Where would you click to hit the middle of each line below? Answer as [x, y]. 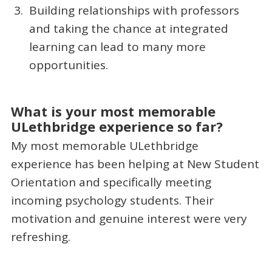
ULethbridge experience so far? [117, 126]
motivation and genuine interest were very [129, 219]
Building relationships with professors [134, 10]
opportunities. [69, 65]
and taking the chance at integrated [129, 28]
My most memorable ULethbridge [104, 146]
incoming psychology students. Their [112, 201]
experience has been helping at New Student [135, 164]
